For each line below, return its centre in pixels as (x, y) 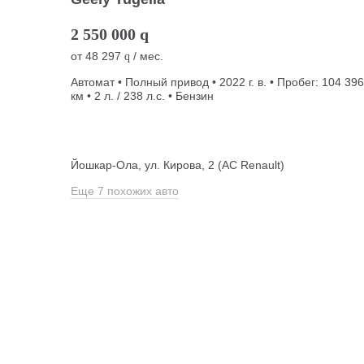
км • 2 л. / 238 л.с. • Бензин (142, 96)
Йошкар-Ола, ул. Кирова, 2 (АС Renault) (178, 165)
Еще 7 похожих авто (125, 191)
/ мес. (147, 56)
